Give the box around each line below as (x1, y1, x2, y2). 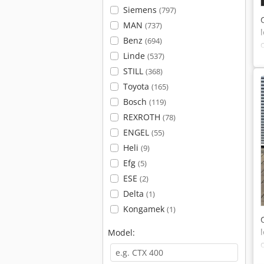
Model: (108, 227, 135, 238)
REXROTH (123, 111, 163, 123)
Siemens (123, 4, 159, 15)
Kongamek (123, 203, 167, 214)
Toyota (123, 81, 151, 92)
